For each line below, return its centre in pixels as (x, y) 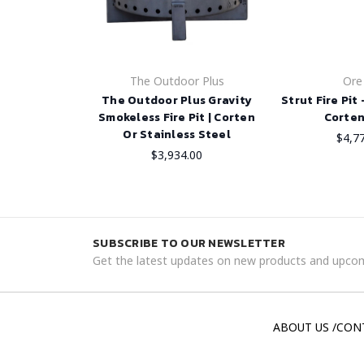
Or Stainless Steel (177, 135)
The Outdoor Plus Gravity (177, 101)
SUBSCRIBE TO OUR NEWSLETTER (189, 244)
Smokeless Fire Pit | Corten (177, 118)
